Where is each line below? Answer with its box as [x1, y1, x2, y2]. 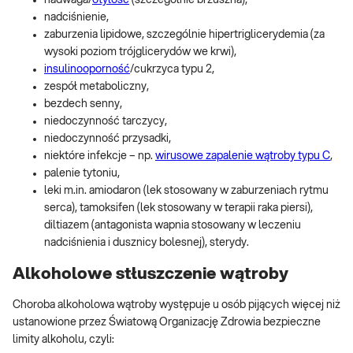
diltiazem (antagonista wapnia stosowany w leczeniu [44, 220, 301, 232]
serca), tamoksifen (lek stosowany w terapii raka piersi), [44, 203, 313, 214]
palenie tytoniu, [44, 168, 120, 180]
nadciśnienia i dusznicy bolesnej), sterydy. [44, 237, 249, 249]
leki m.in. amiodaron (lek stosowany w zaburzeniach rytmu [44, 185, 329, 197]
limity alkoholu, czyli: [13, 334, 114, 346]
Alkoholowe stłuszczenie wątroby [13, 265, 288, 282]
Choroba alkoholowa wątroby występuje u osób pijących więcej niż [13, 299, 340, 311]
